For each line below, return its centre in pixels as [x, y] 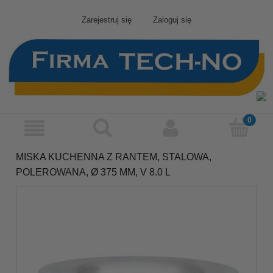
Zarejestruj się [107, 20]
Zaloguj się [172, 20]
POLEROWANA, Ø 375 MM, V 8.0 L [93, 172]
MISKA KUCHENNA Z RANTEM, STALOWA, [114, 157]
